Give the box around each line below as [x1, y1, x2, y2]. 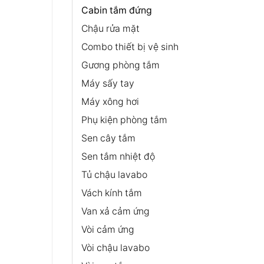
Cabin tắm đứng [81, 4, 152, 16]
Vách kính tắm [81, 187, 142, 199]
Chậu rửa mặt [81, 22, 140, 34]
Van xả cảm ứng [81, 205, 150, 217]
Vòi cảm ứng [81, 223, 134, 235]
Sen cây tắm [81, 132, 136, 144]
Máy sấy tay [81, 77, 134, 89]
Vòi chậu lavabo [81, 242, 150, 253]
